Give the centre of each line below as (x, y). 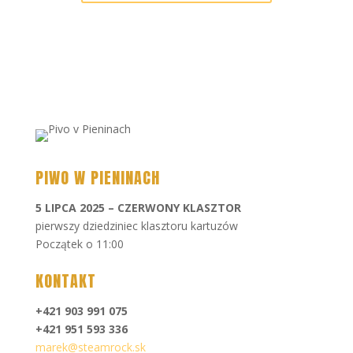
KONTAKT (65, 281)
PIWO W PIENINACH (97, 177)
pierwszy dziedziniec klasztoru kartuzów (136, 225)
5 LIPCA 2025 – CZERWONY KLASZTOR (138, 207)
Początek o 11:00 (79, 243)
